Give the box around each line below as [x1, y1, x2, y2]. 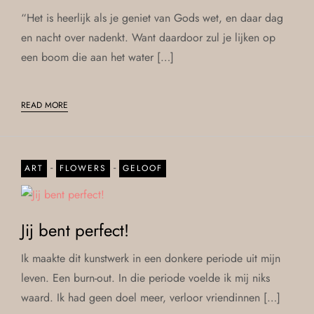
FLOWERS [60, 161, 107, 175]
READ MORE [21, 98, 68, 111]
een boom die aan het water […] [21, 48, 174, 65]
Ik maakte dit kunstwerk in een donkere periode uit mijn [21, 250, 280, 266]
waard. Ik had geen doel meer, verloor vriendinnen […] [21, 289, 280, 306]
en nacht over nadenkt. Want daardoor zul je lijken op [21, 29, 275, 46]
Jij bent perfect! [21, 217, 129, 243]
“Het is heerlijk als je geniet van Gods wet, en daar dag [21, 9, 283, 26]
